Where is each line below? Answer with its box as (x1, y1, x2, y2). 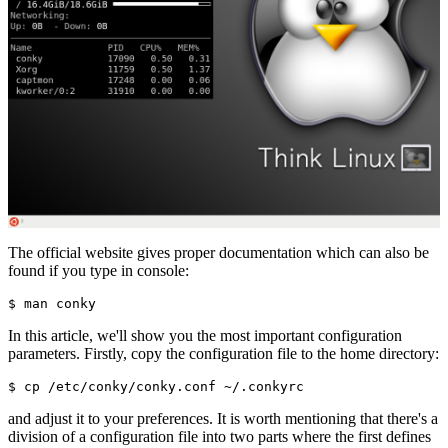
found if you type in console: (8, 262, 189, 280)
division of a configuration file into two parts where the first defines (8, 428, 431, 446)
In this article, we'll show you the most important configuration (8, 327, 402, 345)
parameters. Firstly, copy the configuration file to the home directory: (8, 345, 439, 363)
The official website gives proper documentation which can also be (8, 244, 429, 262)
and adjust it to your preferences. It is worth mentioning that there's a (8, 410, 438, 428)
